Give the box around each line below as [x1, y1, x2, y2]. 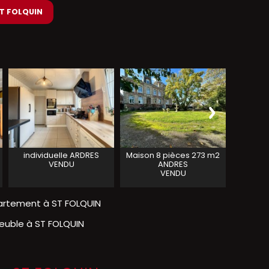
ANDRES [158, 159, 188, 170]
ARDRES [70, 150, 99, 161]
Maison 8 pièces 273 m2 [126, 150, 220, 161]
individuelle [23, 150, 68, 161]
